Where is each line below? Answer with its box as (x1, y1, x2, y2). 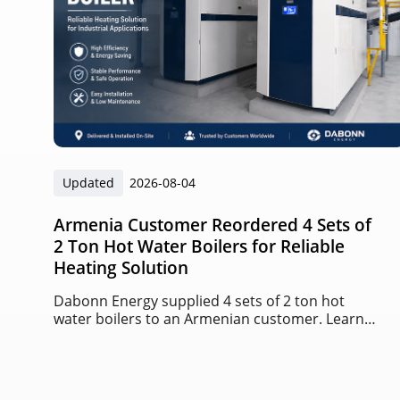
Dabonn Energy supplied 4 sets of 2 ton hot (54, 291, 345, 312)
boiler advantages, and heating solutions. (54, 345, 331, 365)
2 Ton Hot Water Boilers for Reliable (54, 235, 345, 258)
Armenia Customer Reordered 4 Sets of (54, 213, 371, 237)
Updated (62, 174, 114, 192)
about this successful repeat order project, (54, 327, 341, 347)
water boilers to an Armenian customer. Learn (54, 309, 364, 329)
